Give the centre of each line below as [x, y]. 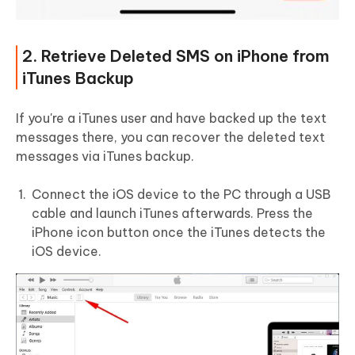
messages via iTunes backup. [105, 157]
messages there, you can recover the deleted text [170, 137]
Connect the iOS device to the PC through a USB [181, 195]
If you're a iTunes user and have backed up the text [171, 118]
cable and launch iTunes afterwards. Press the [172, 214]
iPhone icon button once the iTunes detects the [179, 233]
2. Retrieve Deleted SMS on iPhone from [176, 56]
